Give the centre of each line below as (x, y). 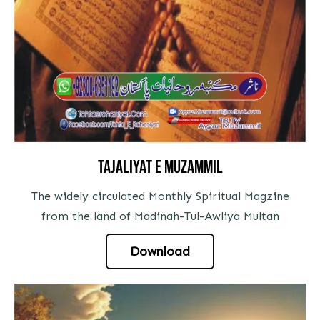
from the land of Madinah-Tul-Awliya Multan (160, 216)
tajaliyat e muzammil (160, 167)
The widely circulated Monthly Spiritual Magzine (160, 196)
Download (160, 251)
